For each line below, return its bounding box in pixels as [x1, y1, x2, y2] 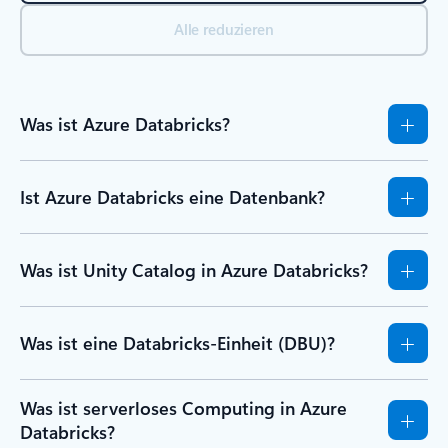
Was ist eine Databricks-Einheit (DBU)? [20, 331, 335, 356]
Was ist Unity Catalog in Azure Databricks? [20, 258, 368, 283]
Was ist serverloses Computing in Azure [20, 396, 347, 421]
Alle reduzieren [174, 19, 274, 40]
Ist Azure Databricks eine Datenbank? [20, 185, 325, 210]
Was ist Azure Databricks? [20, 112, 230, 137]
